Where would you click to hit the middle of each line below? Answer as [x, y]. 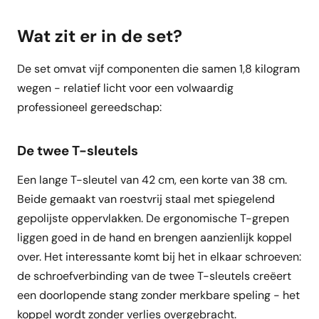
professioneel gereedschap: [89, 107]
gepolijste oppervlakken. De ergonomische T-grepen [153, 218]
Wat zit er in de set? [100, 36]
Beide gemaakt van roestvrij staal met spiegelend [146, 199]
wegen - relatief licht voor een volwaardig [125, 88]
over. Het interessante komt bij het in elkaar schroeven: [159, 257]
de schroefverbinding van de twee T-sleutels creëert [154, 276]
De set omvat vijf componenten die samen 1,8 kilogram [158, 69]
